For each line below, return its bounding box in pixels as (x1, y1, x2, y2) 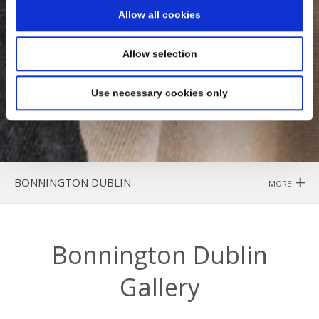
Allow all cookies (118, 9, 201, 21)
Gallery (119, 271, 200, 304)
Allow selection (122, 48, 197, 60)
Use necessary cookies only (91, 87, 228, 99)
